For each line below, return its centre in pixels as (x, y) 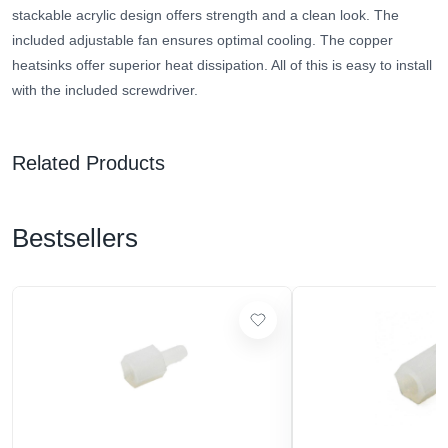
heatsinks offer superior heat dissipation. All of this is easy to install (222, 65)
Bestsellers (75, 238)
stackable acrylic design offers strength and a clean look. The (205, 15)
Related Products (88, 163)
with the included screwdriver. (105, 90)
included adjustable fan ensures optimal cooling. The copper (202, 40)
